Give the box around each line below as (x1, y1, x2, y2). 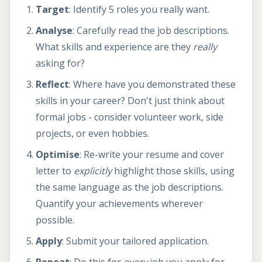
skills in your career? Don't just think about (36, 94, 225, 108)
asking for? (36, 57, 85, 70)
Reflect (36, 78, 69, 91)
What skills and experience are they (36, 40, 193, 54)
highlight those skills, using (112, 164, 235, 178)
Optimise (36, 148, 80, 161)
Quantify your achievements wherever (36, 197, 203, 211)
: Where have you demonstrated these (69, 78, 236, 91)
